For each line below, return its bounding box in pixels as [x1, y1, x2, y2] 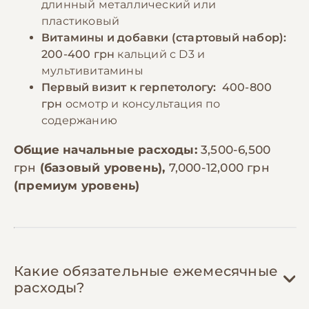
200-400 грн [41, 47, 115, 61]
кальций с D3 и [114, 47, 206, 61]
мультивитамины [41, 63, 143, 77]
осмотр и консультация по [62, 97, 221, 110]
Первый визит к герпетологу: [41, 80, 219, 94]
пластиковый [41, 14, 120, 28]
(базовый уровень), [36, 160, 169, 175]
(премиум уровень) [14, 178, 140, 192]
